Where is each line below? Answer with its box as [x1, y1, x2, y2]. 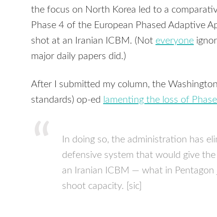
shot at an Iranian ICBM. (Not [31, 36, 155, 46]
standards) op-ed [31, 95, 103, 105]
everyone [155, 36, 194, 46]
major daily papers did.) [31, 51, 126, 61]
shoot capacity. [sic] [62, 181, 142, 191]
